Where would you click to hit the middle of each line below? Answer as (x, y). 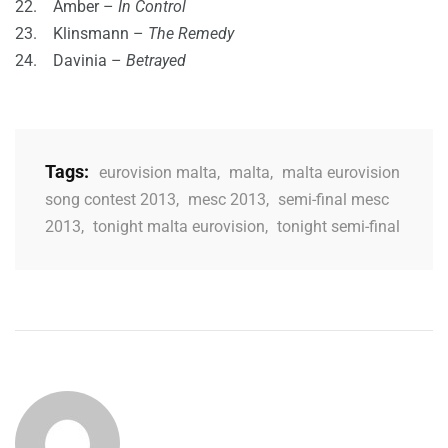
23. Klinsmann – (81, 33)
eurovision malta (158, 172)
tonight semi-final (338, 226)
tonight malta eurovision (179, 226)
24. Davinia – (68, 60)
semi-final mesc (333, 199)
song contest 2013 (110, 199)
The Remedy (191, 33)
